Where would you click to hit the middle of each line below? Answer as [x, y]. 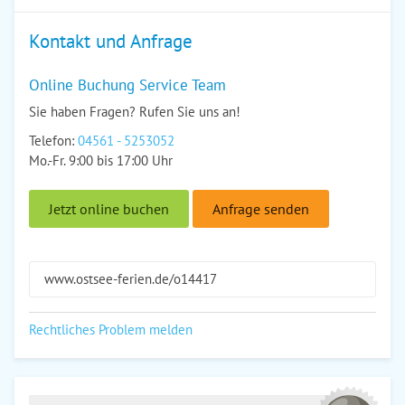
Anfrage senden [261, 209]
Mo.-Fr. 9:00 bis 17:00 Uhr [101, 160]
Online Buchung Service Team [127, 85]
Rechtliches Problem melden [111, 330]
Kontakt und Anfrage [111, 41]
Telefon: [53, 141]
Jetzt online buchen [109, 209]
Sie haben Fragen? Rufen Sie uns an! [135, 112]
